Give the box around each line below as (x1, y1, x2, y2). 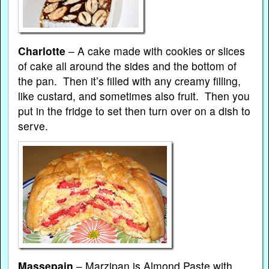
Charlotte (18, 43, 66, 58)
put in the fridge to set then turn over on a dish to (18, 103, 251, 118)
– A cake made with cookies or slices (65, 43, 246, 58)
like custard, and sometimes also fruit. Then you (18, 88, 250, 103)
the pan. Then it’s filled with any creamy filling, (18, 73, 241, 88)
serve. (18, 118, 49, 133)
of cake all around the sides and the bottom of (18, 58, 237, 73)
